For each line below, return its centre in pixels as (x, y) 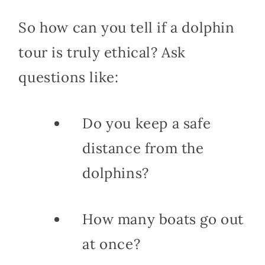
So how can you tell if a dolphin (127, 27)
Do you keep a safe (147, 123)
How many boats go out (163, 219)
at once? (112, 244)
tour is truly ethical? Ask (102, 52)
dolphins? (116, 173)
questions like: (69, 77)
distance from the (143, 148)
